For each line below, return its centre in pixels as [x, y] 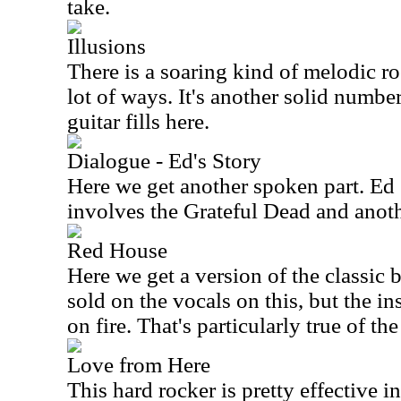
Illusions [107, 46]
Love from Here [139, 365]
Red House [117, 250]
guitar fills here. [138, 121]
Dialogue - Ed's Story [164, 161]
